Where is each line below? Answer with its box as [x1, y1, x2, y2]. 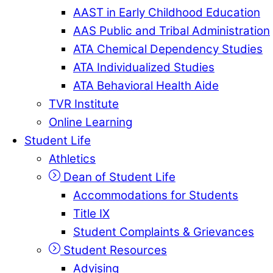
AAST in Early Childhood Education [73, 5, 260, 19]
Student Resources [60, 243, 167, 257]
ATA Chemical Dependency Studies [73, 41, 263, 56]
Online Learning [49, 115, 132, 129]
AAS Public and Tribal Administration [73, 23, 270, 38]
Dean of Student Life [60, 169, 175, 184]
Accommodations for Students [73, 188, 238, 202]
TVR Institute [49, 96, 119, 111]
